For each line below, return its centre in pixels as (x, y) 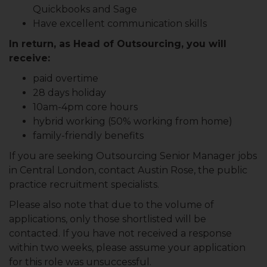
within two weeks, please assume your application (127, 248)
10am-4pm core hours (85, 107)
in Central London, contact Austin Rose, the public (128, 170)
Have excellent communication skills (120, 24)
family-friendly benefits (88, 136)
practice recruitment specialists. (84, 184)
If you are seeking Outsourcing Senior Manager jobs (133, 156)
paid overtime (66, 78)
